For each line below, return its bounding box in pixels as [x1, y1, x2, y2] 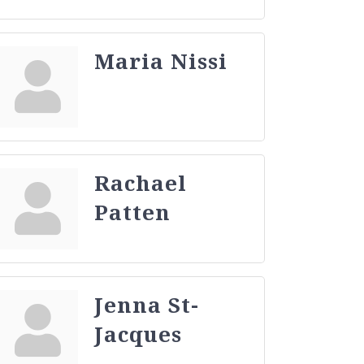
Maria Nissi [94, 45, 228, 76]
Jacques [94, 318, 183, 349]
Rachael [94, 167, 188, 197]
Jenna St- [94, 289, 200, 319]
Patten [94, 197, 171, 227]
